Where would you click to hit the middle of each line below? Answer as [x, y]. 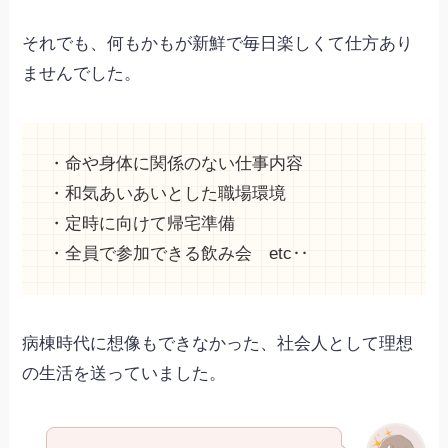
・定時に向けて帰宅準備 [141, 224]
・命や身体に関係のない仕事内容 [175, 164]
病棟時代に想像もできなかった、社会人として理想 [218, 343]
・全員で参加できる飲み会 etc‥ [178, 254]
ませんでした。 [82, 74]
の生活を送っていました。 [124, 373]
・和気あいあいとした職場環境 [166, 194]
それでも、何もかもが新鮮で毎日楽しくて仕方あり [218, 44]
